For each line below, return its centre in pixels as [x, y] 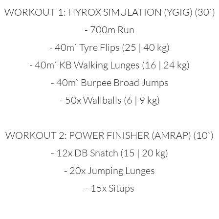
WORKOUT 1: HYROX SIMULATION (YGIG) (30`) [109, 12]
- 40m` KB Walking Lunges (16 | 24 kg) [109, 65]
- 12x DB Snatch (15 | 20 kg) [109, 153]
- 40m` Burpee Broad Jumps [109, 82]
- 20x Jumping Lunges [109, 170]
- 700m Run [109, 30]
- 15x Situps [109, 188]
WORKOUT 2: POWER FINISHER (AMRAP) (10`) [109, 135]
